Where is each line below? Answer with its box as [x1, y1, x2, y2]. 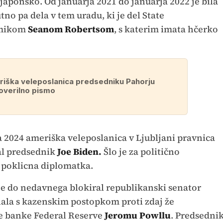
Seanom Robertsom [27, 23, 114, 36]
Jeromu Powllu [104, 209, 171, 222]
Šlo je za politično [101, 145, 180, 158]
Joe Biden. [57, 145, 102, 158]
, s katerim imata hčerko [113, 23, 218, 36]
